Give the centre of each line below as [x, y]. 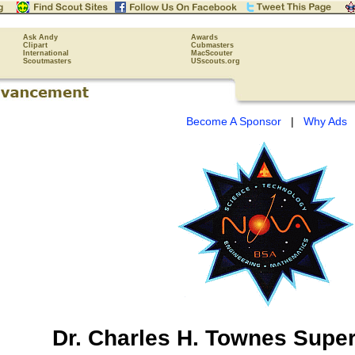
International [46, 53]
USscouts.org [216, 61]
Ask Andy [40, 37]
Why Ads [325, 121]
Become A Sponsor [234, 121]
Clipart [35, 45]
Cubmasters [212, 45]
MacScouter [212, 53]
